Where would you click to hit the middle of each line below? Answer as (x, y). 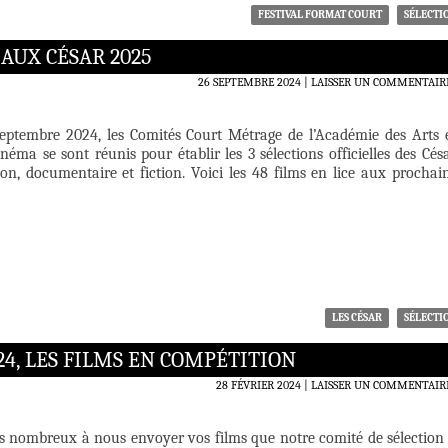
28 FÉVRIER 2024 (258, 385)
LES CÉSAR (357, 318)
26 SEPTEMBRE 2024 (249, 82)
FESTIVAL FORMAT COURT (320, 15)
